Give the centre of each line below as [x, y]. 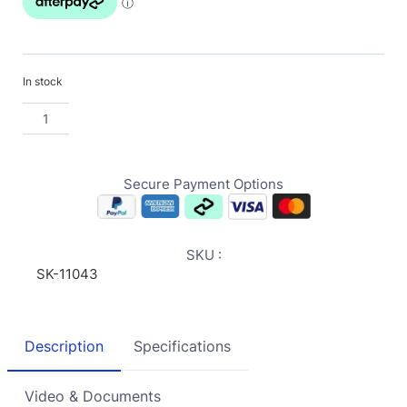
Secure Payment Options [203, 184]
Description [65, 346]
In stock [43, 82]
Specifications [182, 346]
